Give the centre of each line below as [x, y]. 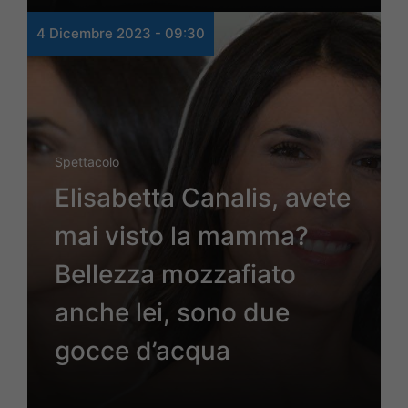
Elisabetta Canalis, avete [203, 198]
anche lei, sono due [172, 313]
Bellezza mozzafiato [175, 275]
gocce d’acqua [143, 351]
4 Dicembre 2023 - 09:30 [121, 34]
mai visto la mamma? [182, 236]
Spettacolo [87, 162]
